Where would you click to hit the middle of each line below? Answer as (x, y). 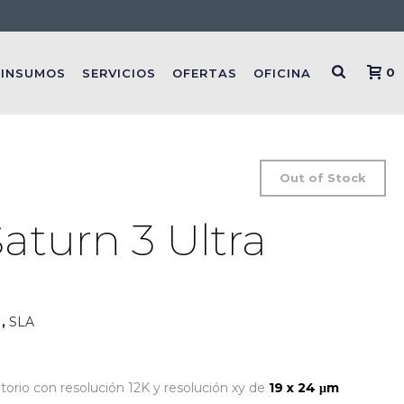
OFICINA (283, 73)
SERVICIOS (119, 73)
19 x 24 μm (304, 388)
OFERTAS (205, 73)
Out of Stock (323, 178)
